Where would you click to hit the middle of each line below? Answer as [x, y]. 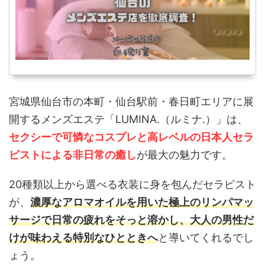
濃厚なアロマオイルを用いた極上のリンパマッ [142, 202]
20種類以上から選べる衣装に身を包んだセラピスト [132, 184]
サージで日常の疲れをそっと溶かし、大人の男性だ [131, 220]
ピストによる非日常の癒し [73, 155]
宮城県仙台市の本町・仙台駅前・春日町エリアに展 [131, 101]
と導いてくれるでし [206, 237]
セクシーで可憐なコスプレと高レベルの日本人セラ [131, 137]
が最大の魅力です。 [185, 155]
